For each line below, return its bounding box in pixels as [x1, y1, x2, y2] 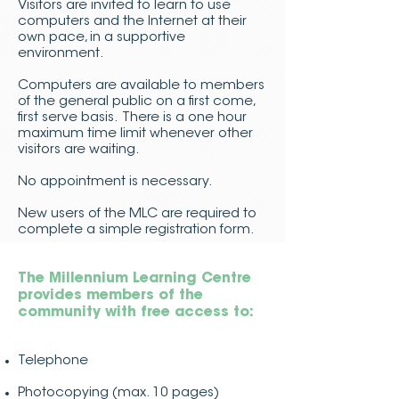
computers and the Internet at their [18, 15, 247, 28]
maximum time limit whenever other [18, 127, 253, 141]
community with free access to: [18, 305, 258, 320]
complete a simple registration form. [18, 224, 258, 237]
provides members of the [18, 289, 203, 303]
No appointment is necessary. [18, 175, 213, 189]
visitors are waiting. [18, 143, 140, 157]
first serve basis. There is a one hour [18, 111, 247, 125]
